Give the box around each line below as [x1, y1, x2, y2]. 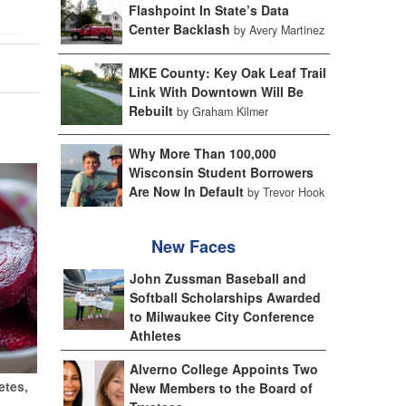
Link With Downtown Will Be [128, 82, 304, 101]
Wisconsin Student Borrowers [128, 163, 314, 182]
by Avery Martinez [233, 21, 324, 38]
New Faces [151, 235, 236, 258]
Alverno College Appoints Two [130, 360, 319, 378]
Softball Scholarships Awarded [130, 288, 322, 306]
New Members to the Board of [130, 379, 314, 397]
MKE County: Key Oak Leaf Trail [128, 63, 326, 82]
